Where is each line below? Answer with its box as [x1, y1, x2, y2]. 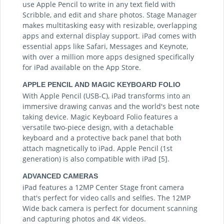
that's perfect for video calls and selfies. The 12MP [22, 192, 190, 202]
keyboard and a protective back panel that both [22, 132, 181, 142]
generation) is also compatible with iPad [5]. [22, 153, 169, 163]
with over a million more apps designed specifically [22, 51, 194, 61]
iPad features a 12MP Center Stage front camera [22, 182, 184, 192]
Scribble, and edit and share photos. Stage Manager [22, 9, 197, 19]
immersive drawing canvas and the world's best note [22, 101, 199, 111]
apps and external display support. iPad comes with [22, 30, 196, 40]
